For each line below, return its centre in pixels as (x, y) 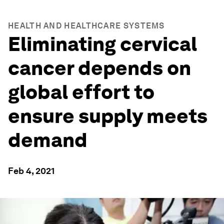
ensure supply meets (108, 116)
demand (48, 140)
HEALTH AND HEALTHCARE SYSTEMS (86, 26)
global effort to (81, 92)
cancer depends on (99, 68)
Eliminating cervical (102, 44)
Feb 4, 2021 (31, 171)
